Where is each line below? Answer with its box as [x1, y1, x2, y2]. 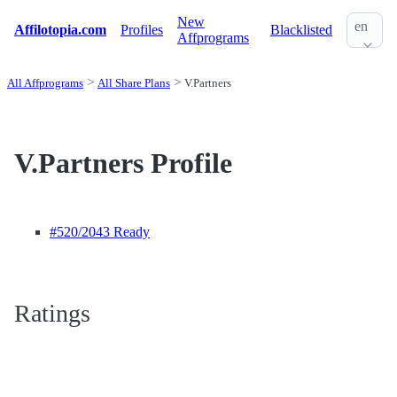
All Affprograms [7, 76, 83, 90]
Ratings [14, 300, 90, 328]
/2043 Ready [78, 224, 150, 240]
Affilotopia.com [14, 22, 106, 37]
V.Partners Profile [14, 147, 232, 179]
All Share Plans [97, 76, 170, 90]
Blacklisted [269, 22, 332, 37]
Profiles [121, 22, 163, 37]
